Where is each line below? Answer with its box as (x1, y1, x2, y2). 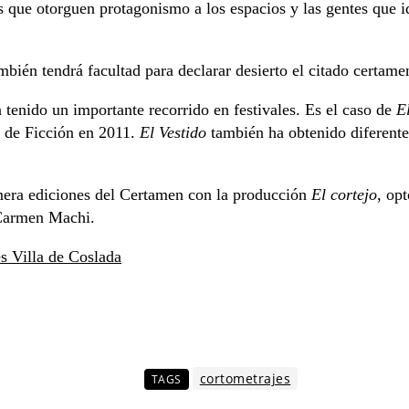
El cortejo (311, 184, 377, 204)
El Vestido (140, 122, 206, 142)
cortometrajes (199, 369, 291, 387)
